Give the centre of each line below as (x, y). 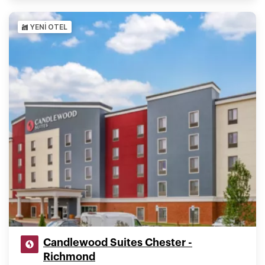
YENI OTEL (49, 27)
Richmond (69, 257)
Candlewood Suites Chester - (118, 243)
